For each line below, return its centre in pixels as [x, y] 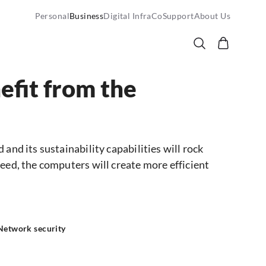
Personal [52, 16]
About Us [212, 16]
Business [86, 16]
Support [178, 16]
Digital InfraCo [133, 16]
